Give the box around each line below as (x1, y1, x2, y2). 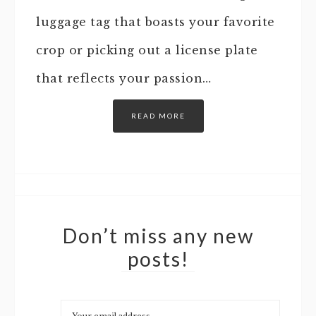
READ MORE (130, 111, 186, 120)
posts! (127, 246, 189, 271)
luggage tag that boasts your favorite (36, 14, 275, 29)
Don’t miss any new (62, 223, 254, 248)
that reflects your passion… (36, 71, 212, 85)
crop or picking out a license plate (36, 42, 258, 57)
